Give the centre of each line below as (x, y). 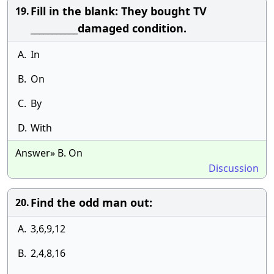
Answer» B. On (49, 153)
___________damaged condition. (109, 28)
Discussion (234, 168)
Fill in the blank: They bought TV (119, 11)
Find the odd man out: (91, 202)
